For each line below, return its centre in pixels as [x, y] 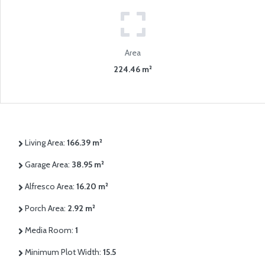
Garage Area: [47, 165]
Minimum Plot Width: [63, 252]
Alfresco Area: [50, 187]
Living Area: [45, 143]
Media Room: [49, 230]
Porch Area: [45, 209]
